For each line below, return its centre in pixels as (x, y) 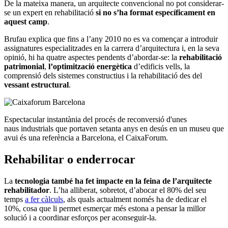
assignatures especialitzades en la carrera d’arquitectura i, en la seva (112, 48)
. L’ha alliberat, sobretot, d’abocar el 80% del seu (128, 190)
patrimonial (24, 67)
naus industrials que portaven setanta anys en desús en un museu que (114, 129)
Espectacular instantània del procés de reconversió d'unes (95, 120)
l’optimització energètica (90, 67)
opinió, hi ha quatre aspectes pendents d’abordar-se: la (92, 58)
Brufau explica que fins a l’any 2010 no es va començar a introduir (111, 39)
